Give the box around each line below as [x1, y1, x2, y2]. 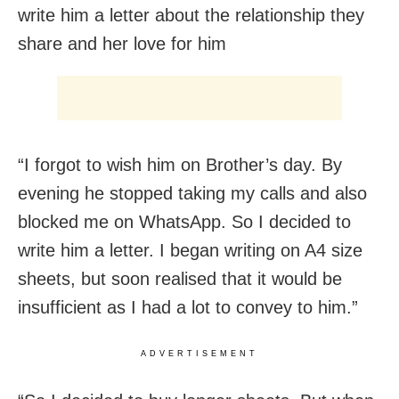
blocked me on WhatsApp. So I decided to [18, 212, 351, 232]
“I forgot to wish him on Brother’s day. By [18, 155, 342, 175]
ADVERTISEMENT [141, 349, 258, 359]
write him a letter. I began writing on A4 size [18, 240, 362, 261]
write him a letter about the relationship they [18, 5, 364, 26]
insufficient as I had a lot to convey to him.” [18, 297, 358, 318]
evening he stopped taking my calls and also [18, 183, 367, 204]
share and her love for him [18, 34, 226, 54]
